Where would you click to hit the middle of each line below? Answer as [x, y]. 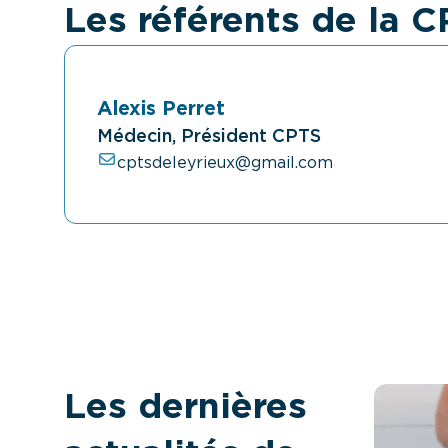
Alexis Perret [161, 109]
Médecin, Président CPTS [209, 137]
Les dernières [185, 407]
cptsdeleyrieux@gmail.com [225, 163]
